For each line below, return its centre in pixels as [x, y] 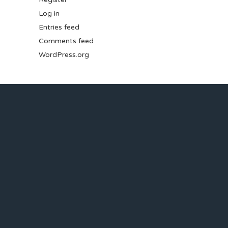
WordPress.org [64, 55]
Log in [49, 13]
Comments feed [66, 41]
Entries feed [59, 27]
